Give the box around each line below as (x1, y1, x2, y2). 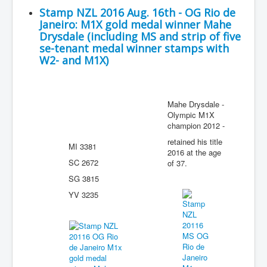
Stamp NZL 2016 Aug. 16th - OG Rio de (39, 5, 235, 20)
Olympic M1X (167, 109, 215, 120)
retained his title (167, 136, 222, 147)
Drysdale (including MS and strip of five (39, 29, 241, 44)
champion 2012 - (167, 120, 225, 131)
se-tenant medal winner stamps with (39, 41, 229, 55)
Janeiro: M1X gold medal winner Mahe (39, 17, 231, 32)
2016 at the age (167, 147, 221, 158)
